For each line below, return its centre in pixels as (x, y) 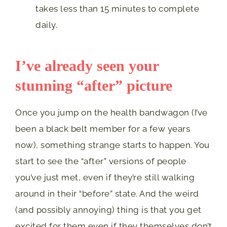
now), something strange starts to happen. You (112, 145)
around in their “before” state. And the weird (107, 194)
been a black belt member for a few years (103, 129)
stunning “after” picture (94, 85)
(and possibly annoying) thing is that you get (108, 210)
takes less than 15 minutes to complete (117, 9)
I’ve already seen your (87, 66)
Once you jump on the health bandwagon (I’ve (111, 112)
